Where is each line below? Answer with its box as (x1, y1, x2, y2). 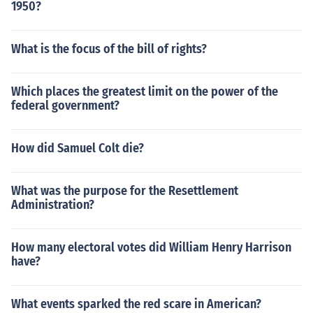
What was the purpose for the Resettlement (11, 183, 238, 198)
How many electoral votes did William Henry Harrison (11, 240, 291, 255)
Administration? (11, 197, 94, 212)
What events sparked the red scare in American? (11, 296, 261, 312)
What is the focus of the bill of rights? (11, 41, 207, 57)
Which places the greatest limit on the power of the (11, 84, 278, 99)
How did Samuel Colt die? (11, 140, 144, 156)
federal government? (11, 98, 119, 113)
